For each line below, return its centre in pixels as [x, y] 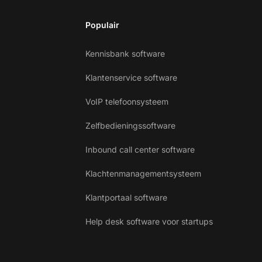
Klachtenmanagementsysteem [143, 173]
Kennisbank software [125, 54]
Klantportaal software [126, 197]
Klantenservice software [131, 77]
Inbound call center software [140, 149]
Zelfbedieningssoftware [130, 125]
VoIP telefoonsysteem [127, 101]
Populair [102, 25]
